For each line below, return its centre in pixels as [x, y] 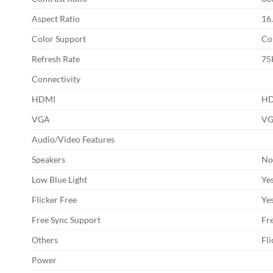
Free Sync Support [66, 220]
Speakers [48, 160]
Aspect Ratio [56, 19]
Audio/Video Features [73, 140]
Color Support [59, 39]
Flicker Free [54, 200]
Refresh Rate [56, 59]
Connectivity [56, 79]
